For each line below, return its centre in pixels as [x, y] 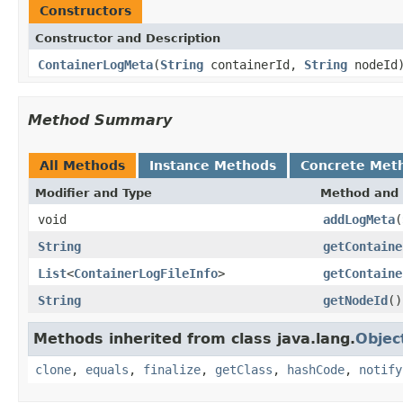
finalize [172, 369]
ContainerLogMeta [95, 64]
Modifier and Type [94, 193]
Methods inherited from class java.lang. [194, 338]
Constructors [85, 10]
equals [107, 369]
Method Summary [100, 120]
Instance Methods [213, 165]
